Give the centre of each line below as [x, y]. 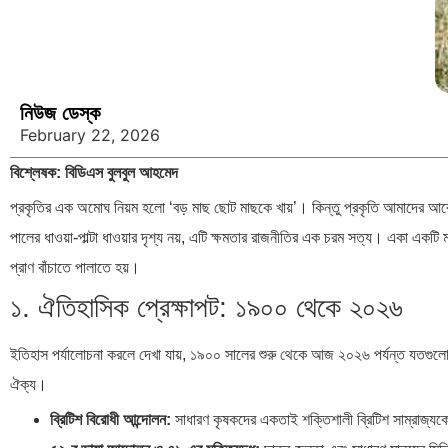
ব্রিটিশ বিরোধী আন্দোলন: [110, 419]
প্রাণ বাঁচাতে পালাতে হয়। [75, 267]
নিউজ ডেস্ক [60, 113]
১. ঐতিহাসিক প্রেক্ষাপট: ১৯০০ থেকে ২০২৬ [206, 307]
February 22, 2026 [90, 135]
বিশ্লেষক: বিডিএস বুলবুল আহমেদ [94, 172]
